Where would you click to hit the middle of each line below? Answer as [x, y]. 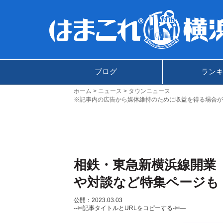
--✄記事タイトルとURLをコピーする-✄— [130, 208]
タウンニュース [149, 91]
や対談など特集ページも [146, 182]
